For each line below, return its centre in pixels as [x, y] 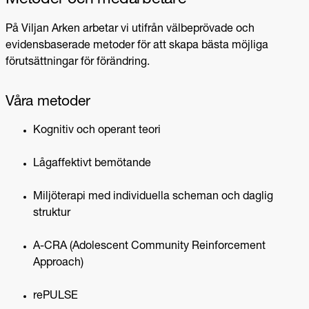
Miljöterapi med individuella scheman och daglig [153, 197]
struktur [52, 213]
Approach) [58, 263]
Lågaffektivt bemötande [92, 164]
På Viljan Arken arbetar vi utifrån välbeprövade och [130, 29]
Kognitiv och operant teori [97, 131]
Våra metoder [48, 102]
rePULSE [56, 296]
